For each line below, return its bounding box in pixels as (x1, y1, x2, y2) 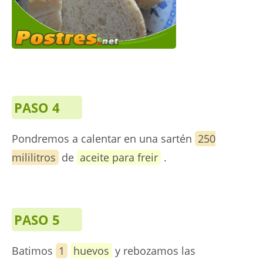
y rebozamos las (112, 244, 195, 258)
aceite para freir (80, 150, 158, 165)
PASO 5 (14, 211, 60, 229)
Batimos (12, 244, 56, 258)
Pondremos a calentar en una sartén (12, 131, 195, 146)
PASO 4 (14, 99, 60, 117)
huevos (73, 244, 109, 258)
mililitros (12, 150, 56, 165)
